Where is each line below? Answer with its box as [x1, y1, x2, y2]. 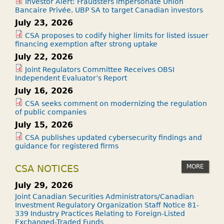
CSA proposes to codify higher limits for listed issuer [25, 31, 208, 39]
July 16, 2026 [15, 85, 73, 95]
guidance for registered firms [15, 141, 118, 150]
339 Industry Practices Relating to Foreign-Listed [15, 209, 185, 217]
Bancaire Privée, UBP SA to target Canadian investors [15, 5, 203, 14]
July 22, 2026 [15, 51, 73, 61]
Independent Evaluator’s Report [15, 73, 127, 82]
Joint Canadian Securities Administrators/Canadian [15, 192, 194, 200]
